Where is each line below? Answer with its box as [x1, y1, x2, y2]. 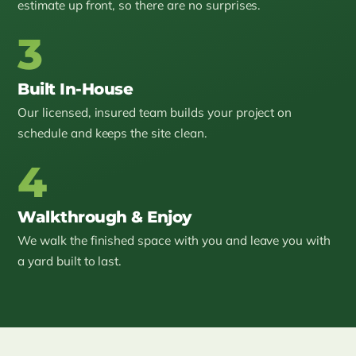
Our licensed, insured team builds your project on [17, 105, 292, 121]
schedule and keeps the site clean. [17, 126, 207, 141]
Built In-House [17, 79, 133, 99]
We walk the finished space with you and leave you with [17, 233, 331, 249]
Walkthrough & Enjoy [17, 207, 192, 227]
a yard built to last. [17, 253, 122, 269]
